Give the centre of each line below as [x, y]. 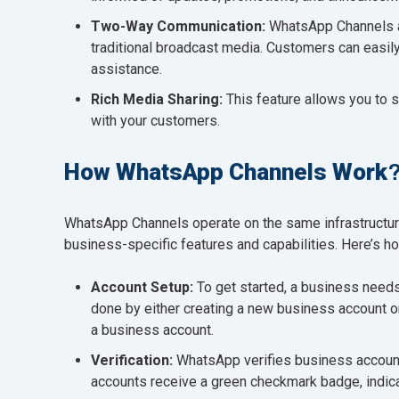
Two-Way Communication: [178, 26]
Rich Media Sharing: [157, 99]
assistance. [126, 69]
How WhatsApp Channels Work [226, 171]
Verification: [132, 360]
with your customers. [155, 120]
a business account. [152, 330]
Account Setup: [142, 287]
